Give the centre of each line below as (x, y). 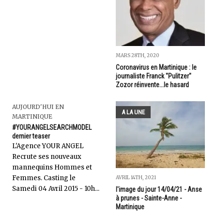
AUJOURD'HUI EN (38, 107)
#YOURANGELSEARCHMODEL (52, 127)
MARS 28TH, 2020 (138, 55)
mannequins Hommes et (52, 167)
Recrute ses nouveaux (47, 156)
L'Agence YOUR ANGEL (48, 146)
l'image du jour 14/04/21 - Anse (159, 189)
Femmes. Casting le (44, 178)
